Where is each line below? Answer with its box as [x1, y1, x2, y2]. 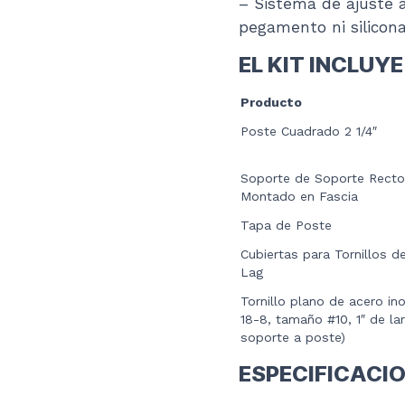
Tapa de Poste [240, 218, 332, 232]
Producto [240, 95, 302, 109]
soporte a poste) [240, 330, 345, 344]
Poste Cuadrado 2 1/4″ [240, 124, 377, 138]
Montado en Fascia [240, 189, 358, 203]
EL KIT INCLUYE [239, 52, 403, 78]
